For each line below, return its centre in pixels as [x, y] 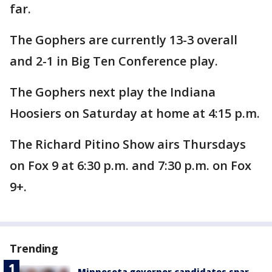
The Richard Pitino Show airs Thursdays [128, 144]
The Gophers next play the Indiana [113, 92]
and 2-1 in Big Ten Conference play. [114, 61]
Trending [34, 248]
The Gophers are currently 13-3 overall [124, 40]
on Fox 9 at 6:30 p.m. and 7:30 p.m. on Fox [131, 165]
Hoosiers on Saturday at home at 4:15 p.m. [135, 113]
